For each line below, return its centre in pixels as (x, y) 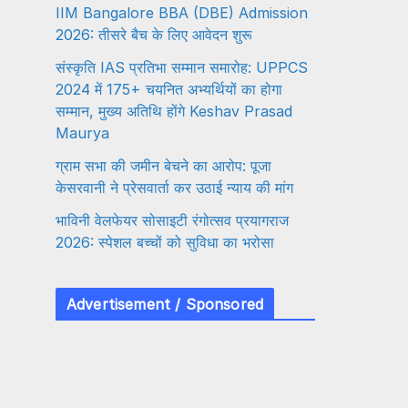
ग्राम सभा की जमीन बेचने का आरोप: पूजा (163, 165)
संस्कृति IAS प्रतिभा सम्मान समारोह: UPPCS (182, 67)
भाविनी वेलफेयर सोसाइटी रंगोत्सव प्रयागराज (172, 220)
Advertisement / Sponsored (165, 304)
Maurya (82, 133)
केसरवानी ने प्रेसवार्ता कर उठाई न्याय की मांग (174, 187)
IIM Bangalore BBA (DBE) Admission (182, 12)
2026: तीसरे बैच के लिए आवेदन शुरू (154, 34)
